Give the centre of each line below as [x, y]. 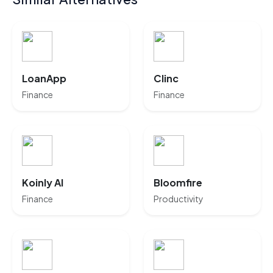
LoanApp [44, 78]
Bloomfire [178, 183]
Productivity [179, 199]
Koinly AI [43, 183]
